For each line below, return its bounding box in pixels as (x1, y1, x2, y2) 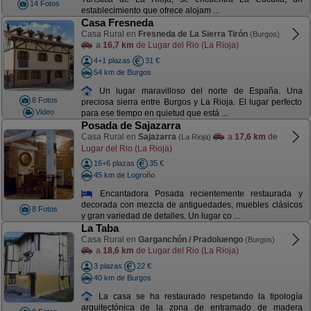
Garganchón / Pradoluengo (137, 235, 243, 244)
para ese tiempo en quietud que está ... (81, 108, 228, 119)
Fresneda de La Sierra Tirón (137, 29, 248, 39)
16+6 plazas (93, 159, 135, 167)
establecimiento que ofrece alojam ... (81, 6, 219, 16)
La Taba (81, 222, 119, 234)
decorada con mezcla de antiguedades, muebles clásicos (81, 200, 303, 210)
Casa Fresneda (81, 17, 153, 28)
